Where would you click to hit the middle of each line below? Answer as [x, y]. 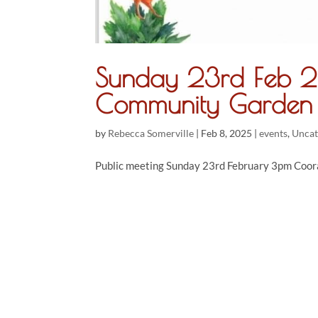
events [274, 133]
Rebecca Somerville [151, 133]
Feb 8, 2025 [227, 133]
